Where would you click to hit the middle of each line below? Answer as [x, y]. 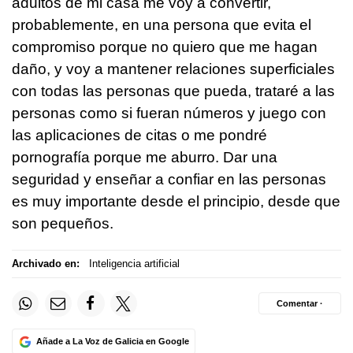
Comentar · [300, 303]
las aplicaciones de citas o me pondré [139, 135]
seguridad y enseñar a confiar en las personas [169, 179]
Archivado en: [46, 264]
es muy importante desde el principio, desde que [176, 201]
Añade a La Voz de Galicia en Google [112, 342]
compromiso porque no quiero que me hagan [165, 46]
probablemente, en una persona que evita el [162, 24]
